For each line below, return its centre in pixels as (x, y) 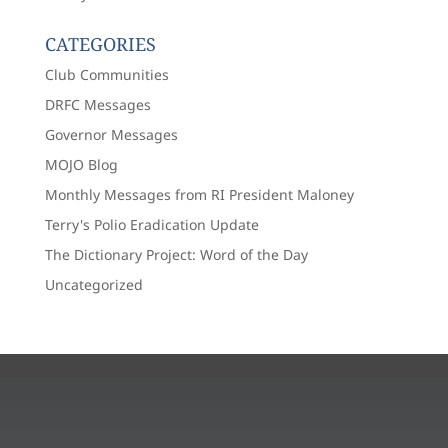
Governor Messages (111, 134)
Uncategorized (93, 284)
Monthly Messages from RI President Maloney (199, 194)
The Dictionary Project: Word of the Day (176, 254)
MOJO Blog (81, 164)
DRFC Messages (97, 104)
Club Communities (106, 74)
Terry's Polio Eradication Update (151, 224)
